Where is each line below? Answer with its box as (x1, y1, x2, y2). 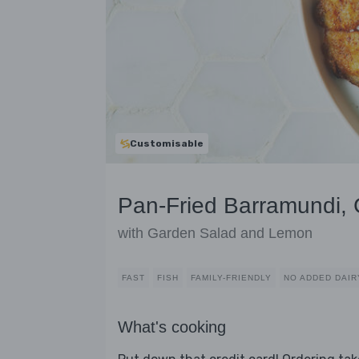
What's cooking (118, 318, 226, 337)
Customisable (130, 138, 204, 149)
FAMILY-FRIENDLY (191, 273, 272, 283)
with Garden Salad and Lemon (118, 225, 313, 242)
